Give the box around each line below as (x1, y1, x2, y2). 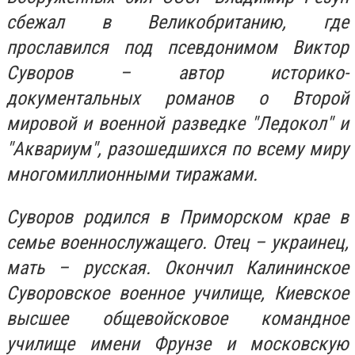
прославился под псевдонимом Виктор (6, 36, 349, 59)
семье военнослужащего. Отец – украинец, (6, 231, 349, 254)
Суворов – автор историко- (6, 62, 349, 84)
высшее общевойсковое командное (6, 307, 349, 330)
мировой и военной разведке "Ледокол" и (6, 113, 349, 135)
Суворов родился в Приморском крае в (6, 205, 349, 228)
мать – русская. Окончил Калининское (6, 256, 349, 279)
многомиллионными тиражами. (6, 163, 258, 185)
